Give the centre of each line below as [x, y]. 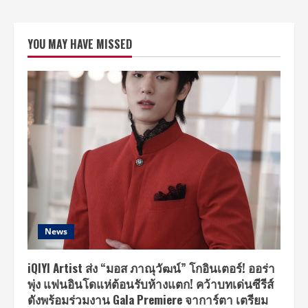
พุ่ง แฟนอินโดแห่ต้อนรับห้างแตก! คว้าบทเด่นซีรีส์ [151, 283]
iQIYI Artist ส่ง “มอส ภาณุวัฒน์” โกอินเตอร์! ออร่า [151, 267]
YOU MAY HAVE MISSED [80, 44]
